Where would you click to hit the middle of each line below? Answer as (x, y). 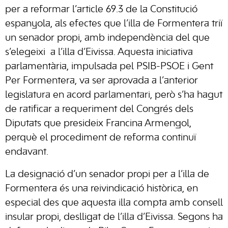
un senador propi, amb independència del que (107, 38)
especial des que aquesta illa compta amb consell (114, 203)
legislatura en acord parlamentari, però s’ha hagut (114, 95)
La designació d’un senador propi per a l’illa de (107, 175)
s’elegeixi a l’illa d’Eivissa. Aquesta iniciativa (99, 52)
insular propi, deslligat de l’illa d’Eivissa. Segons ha (114, 217)
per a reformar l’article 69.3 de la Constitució (101, 10)
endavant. (27, 152)
